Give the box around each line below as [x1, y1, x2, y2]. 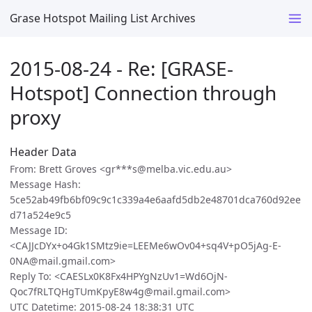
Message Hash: [10, 178, 81, 192]
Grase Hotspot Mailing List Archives [10, 10, 196, 26]
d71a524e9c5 [10, 208, 71, 222]
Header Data [10, 144, 77, 160]
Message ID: [10, 224, 68, 237]
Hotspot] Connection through [10, 79, 276, 106]
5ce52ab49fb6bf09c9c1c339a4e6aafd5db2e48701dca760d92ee [10, 193, 301, 207]
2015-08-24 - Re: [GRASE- [10, 54, 233, 81]
